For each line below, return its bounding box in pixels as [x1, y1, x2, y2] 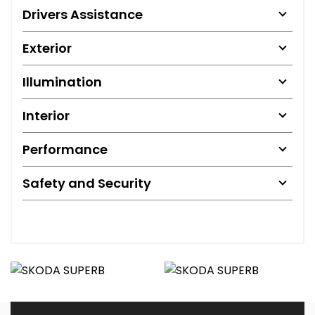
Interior [22, 106, 70, 124]
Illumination [22, 72, 102, 91]
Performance [22, 140, 108, 158]
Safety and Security [22, 174, 151, 192]
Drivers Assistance [22, 5, 143, 23]
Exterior [22, 39, 72, 57]
